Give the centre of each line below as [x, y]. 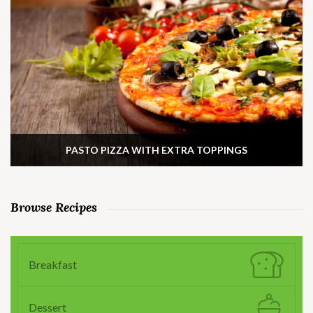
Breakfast [53, 265]
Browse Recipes [54, 208]
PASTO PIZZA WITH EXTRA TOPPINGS [156, 150]
